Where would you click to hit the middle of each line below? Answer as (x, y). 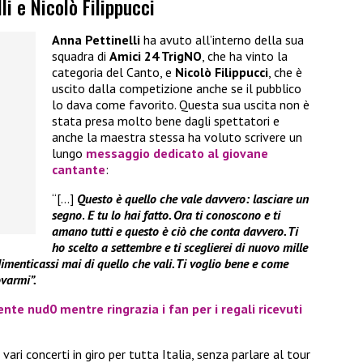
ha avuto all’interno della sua (222, 40)
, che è (285, 73)
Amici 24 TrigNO (156, 56)
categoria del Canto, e (113, 73)
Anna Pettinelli (96, 40)
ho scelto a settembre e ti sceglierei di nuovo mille (180, 248)
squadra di (81, 56)
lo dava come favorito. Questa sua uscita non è (181, 105)
